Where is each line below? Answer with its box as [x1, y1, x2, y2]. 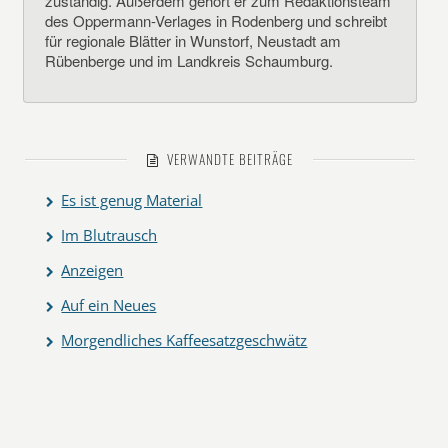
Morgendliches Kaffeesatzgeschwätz [61, 330, 308, 350]
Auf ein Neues [61, 295, 157, 315]
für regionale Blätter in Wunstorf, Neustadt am [45, 30, 342, 51]
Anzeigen [61, 260, 124, 280]
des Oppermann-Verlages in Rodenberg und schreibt [45, 10, 388, 31]
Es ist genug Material [61, 190, 203, 210]
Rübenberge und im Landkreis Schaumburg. [45, 50, 334, 71]
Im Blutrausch [61, 225, 158, 245]
